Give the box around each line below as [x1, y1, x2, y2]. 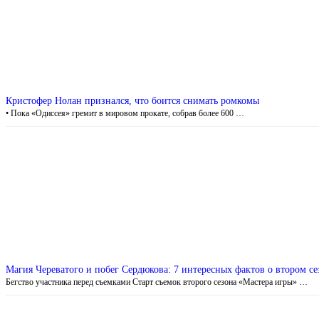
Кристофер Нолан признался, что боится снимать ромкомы [6, 95, 259, 106]
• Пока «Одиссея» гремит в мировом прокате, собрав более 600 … [6, 108, 244, 118]
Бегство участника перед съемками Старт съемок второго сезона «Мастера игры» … [6, 276, 308, 287]
